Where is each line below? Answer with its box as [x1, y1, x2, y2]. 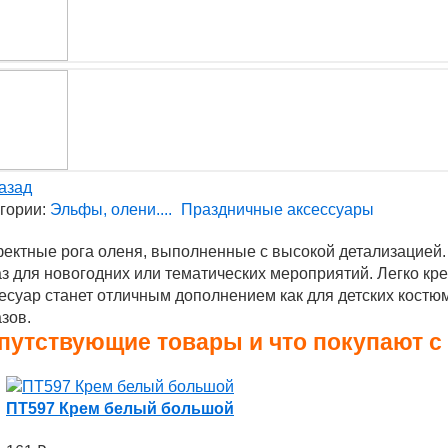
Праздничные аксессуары [181, 201, 374, 218]
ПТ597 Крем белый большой [6, 400, 234, 417]
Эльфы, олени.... [50, 201, 172, 218]
